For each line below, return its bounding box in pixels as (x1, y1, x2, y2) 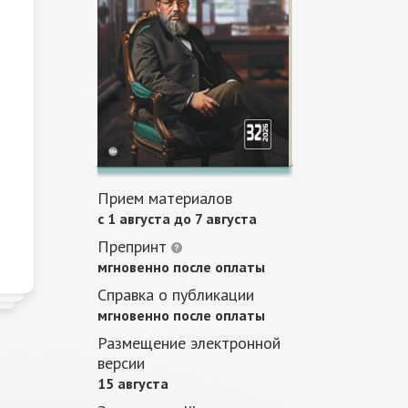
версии (97, 352, 145, 373)
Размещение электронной (97, 332, 280, 353)
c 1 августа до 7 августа (97, 209, 257, 228)
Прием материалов (97, 188, 232, 209)
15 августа (97, 374, 168, 393)
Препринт (97, 236, 171, 257)
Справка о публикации (97, 284, 254, 305)
